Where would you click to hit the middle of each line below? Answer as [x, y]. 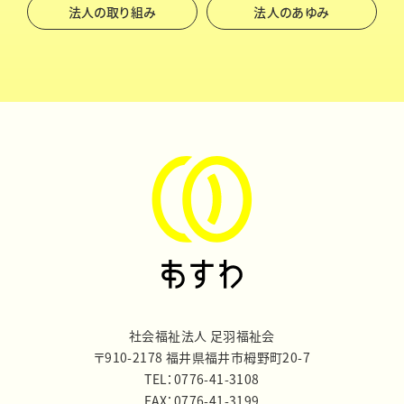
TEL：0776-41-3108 [202, 379]
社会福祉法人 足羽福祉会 [202, 335]
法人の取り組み [112, 12]
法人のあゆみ [292, 12]
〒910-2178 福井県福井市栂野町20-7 [202, 357]
